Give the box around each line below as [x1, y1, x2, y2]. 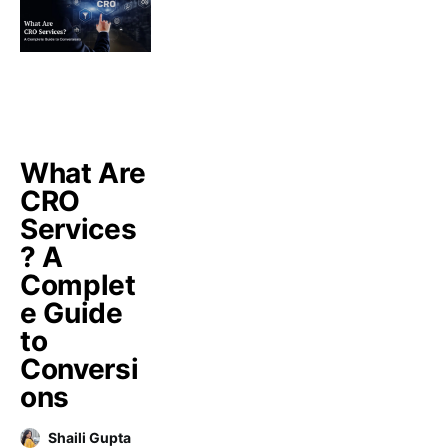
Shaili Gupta [48, 429, 131, 446]
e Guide [20, 296, 123, 330]
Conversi [20, 352, 139, 386]
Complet [20, 268, 136, 302]
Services [20, 212, 137, 246]
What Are [20, 156, 146, 190]
